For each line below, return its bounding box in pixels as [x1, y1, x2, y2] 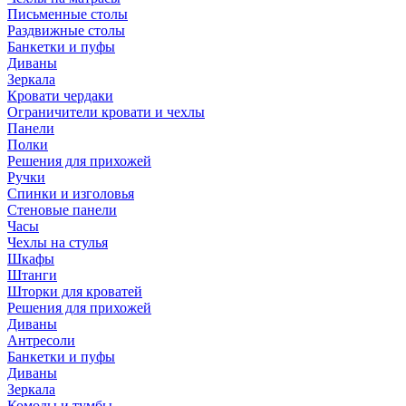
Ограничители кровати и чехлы [7, 103, 205, 120]
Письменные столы [7, 5, 128, 22]
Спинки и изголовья [7, 185, 134, 201]
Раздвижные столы [7, 22, 125, 38]
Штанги [7, 266, 57, 283]
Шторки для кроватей [7, 283, 142, 299]
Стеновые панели [7, 201, 117, 217]
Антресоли [7, 332, 75, 348]
